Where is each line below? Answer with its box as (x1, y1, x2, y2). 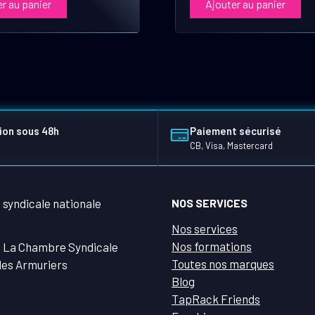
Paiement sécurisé (189, 124, 281, 137)
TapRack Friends (172, 291, 260, 306)
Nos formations (172, 238, 252, 253)
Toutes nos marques (172, 256, 274, 271)
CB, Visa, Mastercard (189, 139, 273, 151)
